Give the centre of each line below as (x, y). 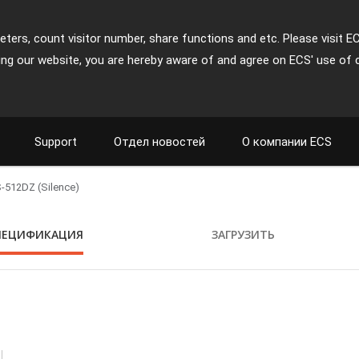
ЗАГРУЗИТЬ (243, 234)
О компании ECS (287, 142)
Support (56, 142)
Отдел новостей (159, 142)
